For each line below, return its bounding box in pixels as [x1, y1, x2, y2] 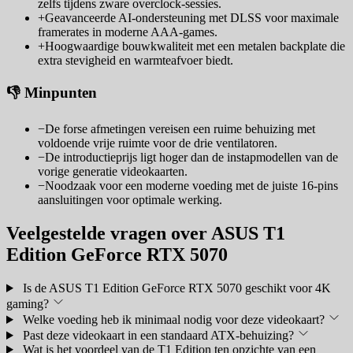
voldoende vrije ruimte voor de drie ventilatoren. [38, 136, 277, 150]
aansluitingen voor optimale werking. [38, 193, 222, 207]
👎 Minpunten [6, 84, 97, 102]
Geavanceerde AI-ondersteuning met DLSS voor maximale [45, 10, 339, 24]
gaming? [6, 296, 49, 310]
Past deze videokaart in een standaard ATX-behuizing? [22, 328, 294, 342]
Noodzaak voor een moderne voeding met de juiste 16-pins [45, 179, 338, 193]
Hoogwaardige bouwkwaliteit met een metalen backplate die [45, 39, 345, 53]
